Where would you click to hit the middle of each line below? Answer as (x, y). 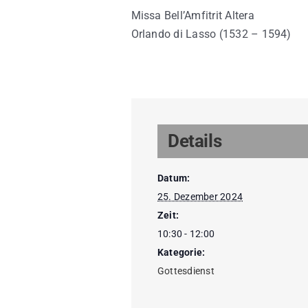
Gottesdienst (186, 271)
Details (195, 141)
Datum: (174, 178)
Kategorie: (181, 253)
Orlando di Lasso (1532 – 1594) (211, 34)
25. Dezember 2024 (200, 197)
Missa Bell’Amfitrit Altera (192, 15)
